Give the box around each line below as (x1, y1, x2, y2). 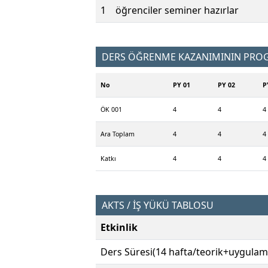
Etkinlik (100, 221, 138, 234)
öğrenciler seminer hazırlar (115, 4, 239, 17)
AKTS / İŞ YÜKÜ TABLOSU (102, 199, 214, 212)
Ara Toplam (100, 130, 135, 139)
